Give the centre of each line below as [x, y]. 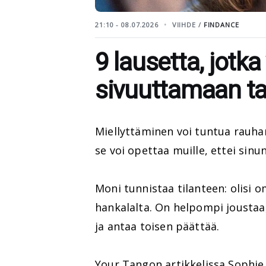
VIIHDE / [188, 24]
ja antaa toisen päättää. [157, 226]
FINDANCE [221, 24]
